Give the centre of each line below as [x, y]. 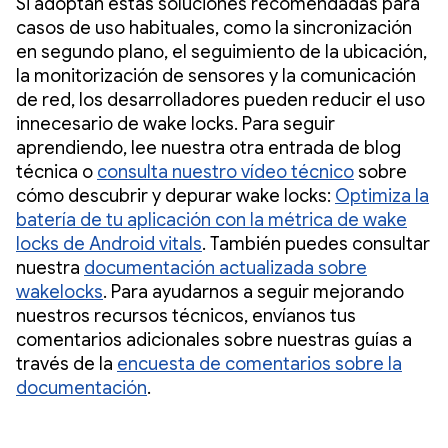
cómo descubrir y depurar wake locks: [175, 195]
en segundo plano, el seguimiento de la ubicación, [221, 51]
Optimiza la [382, 195]
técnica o [56, 171]
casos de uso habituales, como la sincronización [214, 27]
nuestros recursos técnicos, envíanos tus [186, 315]
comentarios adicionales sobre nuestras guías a [214, 339]
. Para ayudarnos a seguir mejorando [253, 291]
